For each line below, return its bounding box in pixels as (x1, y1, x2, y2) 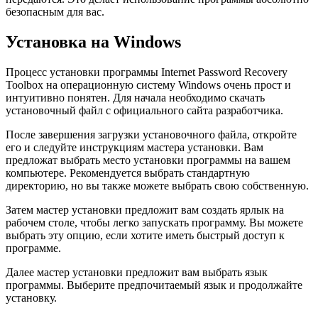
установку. (6, 291, 57, 304)
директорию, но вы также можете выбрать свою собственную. (6, 179, 309, 192)
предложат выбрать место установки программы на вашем (6, 153, 290, 166)
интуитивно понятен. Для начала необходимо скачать (6, 91, 265, 104)
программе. (6, 241, 61, 254)
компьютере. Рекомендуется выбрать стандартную (6, 166, 250, 179)
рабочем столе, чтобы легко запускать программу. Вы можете (6, 216, 303, 229)
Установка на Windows (6, 32, 181, 51)
